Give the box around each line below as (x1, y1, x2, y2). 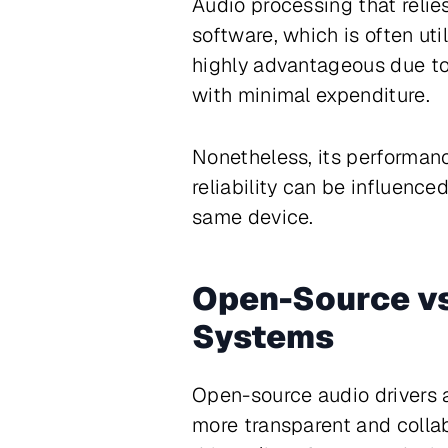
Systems (192, 316, 334, 357)
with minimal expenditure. (192, 82, 430, 108)
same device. (192, 204, 314, 230)
